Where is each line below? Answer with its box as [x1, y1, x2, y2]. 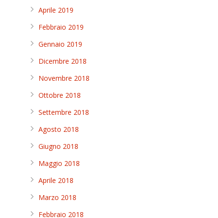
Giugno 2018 [38, 142, 78, 151]
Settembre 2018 [38, 108, 89, 117]
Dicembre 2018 [38, 56, 87, 66]
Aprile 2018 [38, 176, 73, 185]
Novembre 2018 [38, 73, 90, 83]
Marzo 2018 [38, 193, 76, 202]
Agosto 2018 [38, 125, 79, 134]
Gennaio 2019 [38, 39, 82, 49]
